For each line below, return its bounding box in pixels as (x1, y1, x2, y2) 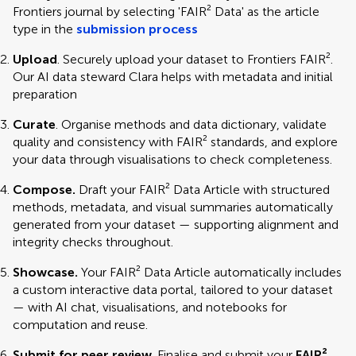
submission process (76, 21, 198, 37)
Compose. (13, 182, 75, 197)
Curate (13, 117, 56, 132)
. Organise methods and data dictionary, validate (56, 117, 327, 132)
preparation (13, 87, 77, 102)
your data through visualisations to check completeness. (13, 152, 332, 167)
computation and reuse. (13, 317, 148, 332)
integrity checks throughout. (13, 234, 173, 250)
